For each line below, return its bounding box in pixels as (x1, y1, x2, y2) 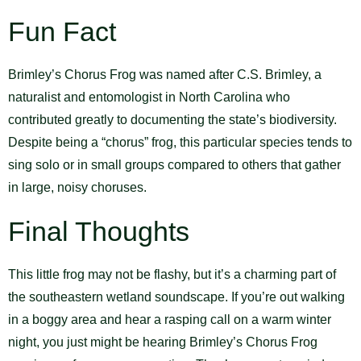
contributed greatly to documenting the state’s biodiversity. (8, 113, 337, 127)
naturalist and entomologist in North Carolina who (8, 90, 290, 105)
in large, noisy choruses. (8, 180, 147, 195)
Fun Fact (8, 16, 116, 48)
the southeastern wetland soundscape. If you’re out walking (8, 290, 345, 305)
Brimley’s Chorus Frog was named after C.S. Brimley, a (8, 68, 322, 82)
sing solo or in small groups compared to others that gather (8, 158, 341, 172)
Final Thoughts (8, 216, 189, 247)
